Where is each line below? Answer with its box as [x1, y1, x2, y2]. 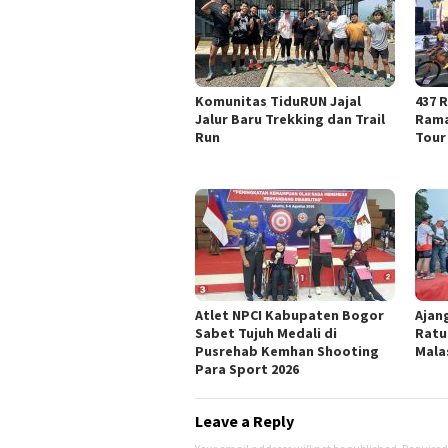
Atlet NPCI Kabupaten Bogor [195, 306, 384, 325]
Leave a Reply [195, 411, 294, 432]
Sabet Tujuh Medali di [195, 324, 337, 343]
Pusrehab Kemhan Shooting [195, 342, 379, 361]
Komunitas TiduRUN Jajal [195, 92, 361, 111]
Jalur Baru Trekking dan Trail [195, 110, 385, 129]
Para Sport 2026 [195, 360, 299, 379]
